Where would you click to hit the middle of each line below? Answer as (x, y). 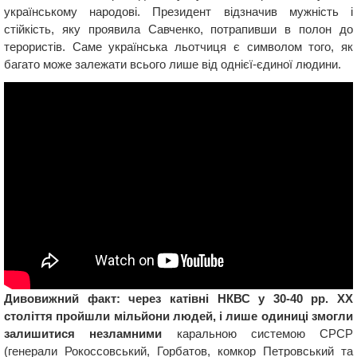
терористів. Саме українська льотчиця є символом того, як (178, 46)
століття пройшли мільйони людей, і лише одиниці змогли (178, 316)
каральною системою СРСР (257, 333)
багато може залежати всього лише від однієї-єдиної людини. (173, 64)
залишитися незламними (83, 333)
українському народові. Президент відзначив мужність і (178, 11)
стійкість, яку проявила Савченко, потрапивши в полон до (178, 29)
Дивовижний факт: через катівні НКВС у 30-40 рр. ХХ (178, 298)
